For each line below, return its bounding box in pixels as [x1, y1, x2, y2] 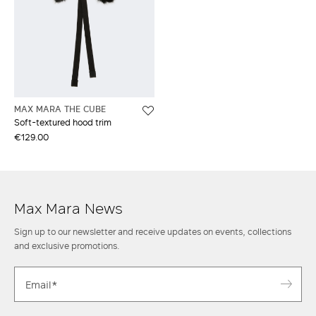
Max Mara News [14, 197, 123, 219]
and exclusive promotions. [14, 239, 119, 253]
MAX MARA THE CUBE [14, 102, 106, 116]
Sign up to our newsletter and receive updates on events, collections [14, 225, 291, 238]
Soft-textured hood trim [14, 116, 111, 129]
